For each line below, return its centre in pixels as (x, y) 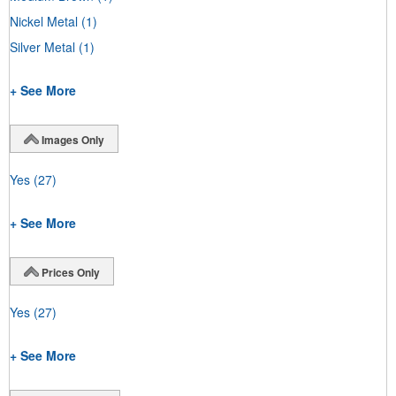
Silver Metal (42, 46)
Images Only (73, 139)
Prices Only (71, 272)
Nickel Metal (44, 21)
